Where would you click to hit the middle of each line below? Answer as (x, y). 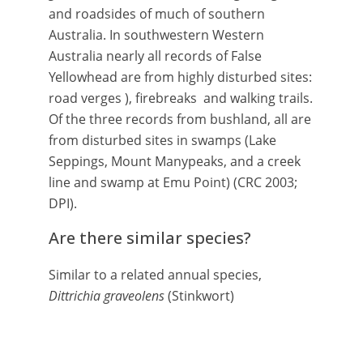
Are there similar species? (150, 238)
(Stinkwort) (199, 296)
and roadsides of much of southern (157, 14)
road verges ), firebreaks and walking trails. (181, 98)
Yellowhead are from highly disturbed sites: (180, 77)
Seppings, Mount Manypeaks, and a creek (175, 161)
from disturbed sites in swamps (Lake (162, 140)
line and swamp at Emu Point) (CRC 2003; (173, 182)
